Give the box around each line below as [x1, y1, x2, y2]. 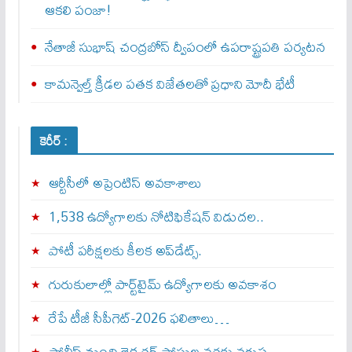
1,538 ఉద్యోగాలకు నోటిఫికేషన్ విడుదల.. [48, 203, 264, 231]
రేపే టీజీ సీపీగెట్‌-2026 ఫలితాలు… [48, 304, 229, 332]
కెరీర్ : [39, 128, 68, 154]
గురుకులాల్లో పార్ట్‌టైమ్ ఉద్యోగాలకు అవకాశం [48, 270, 277, 299]
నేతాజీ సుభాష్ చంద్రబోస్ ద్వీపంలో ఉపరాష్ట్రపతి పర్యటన [44, 33, 325, 61]
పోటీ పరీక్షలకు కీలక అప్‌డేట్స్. [48, 236, 202, 265]
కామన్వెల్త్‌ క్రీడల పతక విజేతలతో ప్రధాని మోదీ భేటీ [44, 70, 295, 98]
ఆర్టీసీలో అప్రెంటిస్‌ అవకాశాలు [48, 169, 202, 197]
